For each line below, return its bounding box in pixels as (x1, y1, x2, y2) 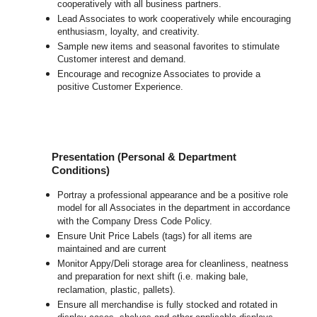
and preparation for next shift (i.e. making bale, (57, 271, 249, 284)
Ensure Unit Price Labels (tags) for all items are (57, 231, 253, 242)
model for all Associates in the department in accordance (57, 202, 291, 215)
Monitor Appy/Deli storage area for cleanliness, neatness (57, 258, 289, 270)
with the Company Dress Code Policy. (57, 216, 213, 229)
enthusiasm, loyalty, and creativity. (57, 26, 200, 39)
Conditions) (52, 165, 110, 177)
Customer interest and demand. (57, 54, 187, 67)
